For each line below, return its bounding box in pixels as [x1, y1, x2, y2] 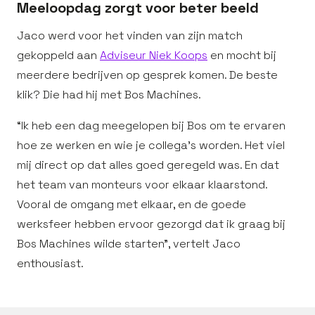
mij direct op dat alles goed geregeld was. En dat [17, 157, 279, 172]
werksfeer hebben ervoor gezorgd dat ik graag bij [17, 217, 285, 231]
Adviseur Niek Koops [100, 48, 207, 63]
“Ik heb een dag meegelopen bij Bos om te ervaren [17, 118, 285, 133]
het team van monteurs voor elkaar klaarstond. [17, 177, 267, 192]
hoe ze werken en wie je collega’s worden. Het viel [17, 138, 285, 153]
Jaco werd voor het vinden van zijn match [17, 28, 243, 43]
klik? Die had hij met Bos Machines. [17, 87, 201, 102]
